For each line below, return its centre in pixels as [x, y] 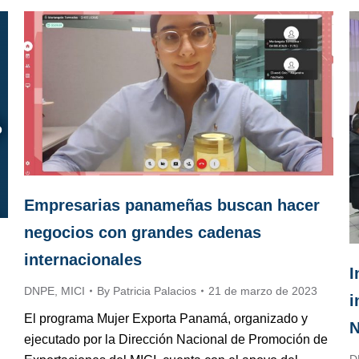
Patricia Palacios [155, 291]
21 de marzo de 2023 [263, 291]
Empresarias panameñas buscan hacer [172, 206]
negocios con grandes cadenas [143, 233]
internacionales [83, 260]
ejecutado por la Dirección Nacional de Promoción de [176, 340]
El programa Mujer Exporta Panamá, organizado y [166, 319]
